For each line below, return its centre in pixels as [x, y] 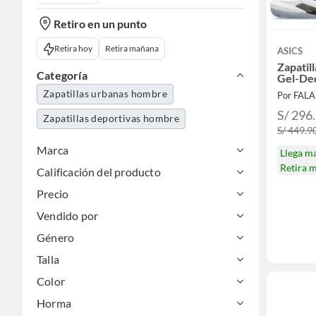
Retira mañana [132, 49]
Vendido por [68, 216]
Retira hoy [73, 49]
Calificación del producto [99, 172]
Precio [53, 194]
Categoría [62, 75]
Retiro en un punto [100, 23]
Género [56, 238]
